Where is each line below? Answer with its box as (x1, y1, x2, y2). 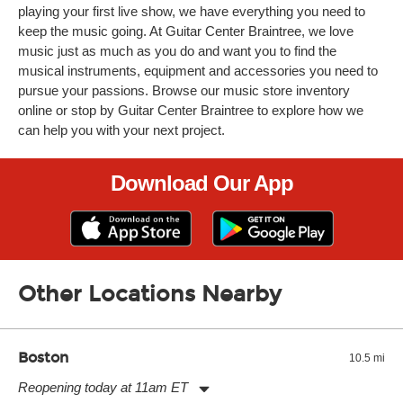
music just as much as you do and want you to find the (18, 43, 336, 58)
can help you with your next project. (18, 122, 225, 138)
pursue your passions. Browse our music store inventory (18, 83, 350, 98)
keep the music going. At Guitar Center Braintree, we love (18, 23, 354, 39)
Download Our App (110, 171, 293, 195)
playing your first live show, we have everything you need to (18, 4, 365, 19)
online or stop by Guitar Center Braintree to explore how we (18, 103, 363, 118)
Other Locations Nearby (18, 282, 282, 307)
